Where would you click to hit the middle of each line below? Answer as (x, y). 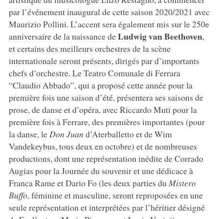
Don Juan (66, 134)
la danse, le (29, 134)
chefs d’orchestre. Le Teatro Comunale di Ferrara (94, 73)
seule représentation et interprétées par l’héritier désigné (107, 207)
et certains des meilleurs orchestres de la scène (89, 48)
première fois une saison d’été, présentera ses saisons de (106, 97)
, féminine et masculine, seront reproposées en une (115, 195)
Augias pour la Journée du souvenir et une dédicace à (101, 170)
